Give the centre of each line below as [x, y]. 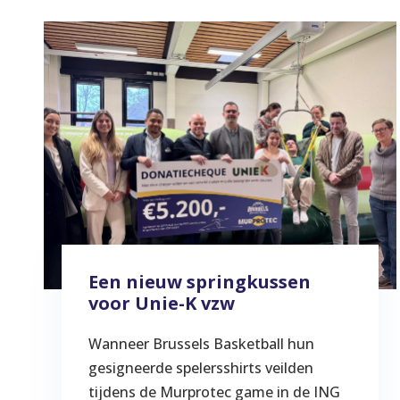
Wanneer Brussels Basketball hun [201, 343]
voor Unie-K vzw [161, 303]
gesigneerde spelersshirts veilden [200, 367]
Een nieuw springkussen [199, 281]
